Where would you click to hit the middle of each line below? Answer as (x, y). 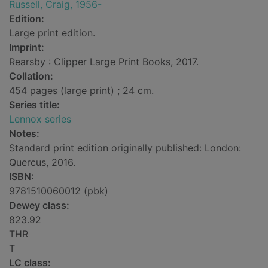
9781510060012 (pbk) (59, 191)
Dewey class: (39, 205)
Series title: (34, 105)
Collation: (31, 76)
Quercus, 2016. (42, 162)
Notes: (24, 134)
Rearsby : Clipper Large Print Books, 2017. (104, 62)
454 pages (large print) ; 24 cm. (81, 91)
